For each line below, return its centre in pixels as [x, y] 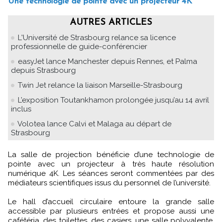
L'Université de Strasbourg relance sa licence [97, 37]
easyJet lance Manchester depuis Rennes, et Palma [108, 61]
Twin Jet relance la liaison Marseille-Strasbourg [100, 85]
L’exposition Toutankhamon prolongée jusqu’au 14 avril [113, 100]
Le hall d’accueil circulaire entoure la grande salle [111, 201]
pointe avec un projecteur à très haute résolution [111, 164]
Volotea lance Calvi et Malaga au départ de [94, 124]
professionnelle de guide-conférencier [79, 46]
